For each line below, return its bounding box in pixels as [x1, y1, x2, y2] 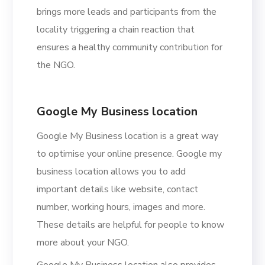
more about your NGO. [37, 235, 132, 249]
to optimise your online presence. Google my [37, 147, 222, 160]
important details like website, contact [37, 182, 199, 196]
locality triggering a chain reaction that [37, 22, 195, 36]
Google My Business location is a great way [37, 129, 219, 143]
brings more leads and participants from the [37, 5, 217, 18]
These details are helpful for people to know [37, 218, 225, 231]
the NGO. [37, 58, 76, 72]
